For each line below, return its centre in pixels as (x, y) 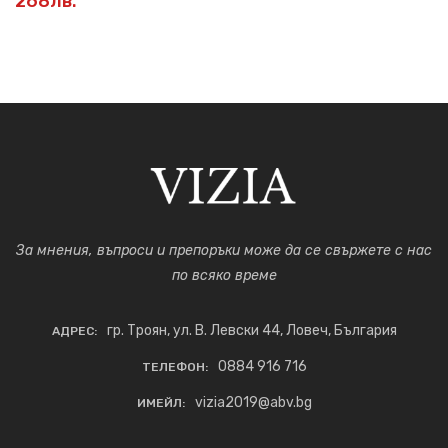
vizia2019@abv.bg (253, 402)
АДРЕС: (74, 330)
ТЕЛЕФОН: (174, 366)
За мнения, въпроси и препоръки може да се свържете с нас (224, 250)
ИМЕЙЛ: (160, 402)
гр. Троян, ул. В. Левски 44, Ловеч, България (250, 330)
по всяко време (224, 275)
